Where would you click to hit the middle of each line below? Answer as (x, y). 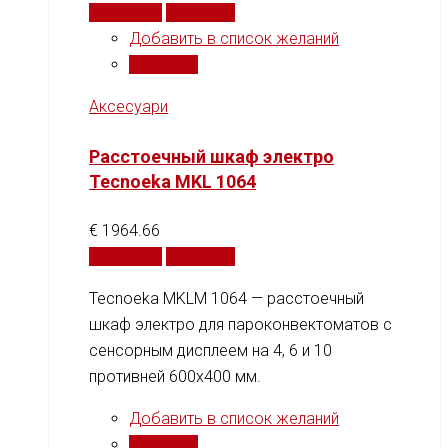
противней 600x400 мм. (175, 376)
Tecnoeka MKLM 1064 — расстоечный (226, 298)
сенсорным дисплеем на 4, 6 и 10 (210, 350)
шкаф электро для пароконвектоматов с (240, 324)
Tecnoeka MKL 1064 (172, 181)
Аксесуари (128, 107)
